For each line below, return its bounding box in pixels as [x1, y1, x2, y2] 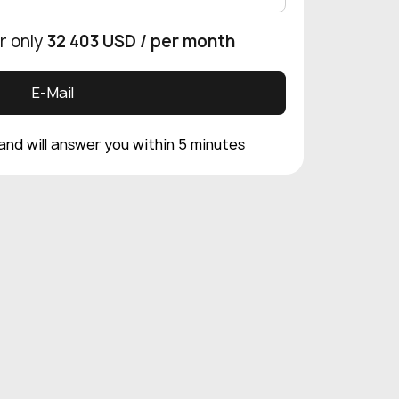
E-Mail [30, 82, 74, 102]
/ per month [140, 29, 235, 53]
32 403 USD [46, 29, 136, 53]
